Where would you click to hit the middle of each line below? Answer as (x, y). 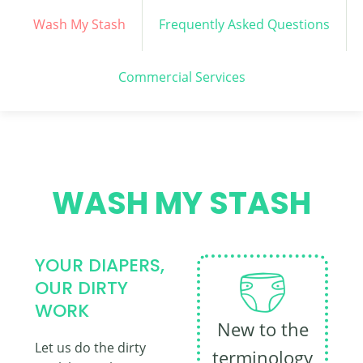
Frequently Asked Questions (244, 24)
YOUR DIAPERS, (100, 265)
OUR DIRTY (81, 288)
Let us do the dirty (90, 348)
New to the (263, 329)
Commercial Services (181, 77)
